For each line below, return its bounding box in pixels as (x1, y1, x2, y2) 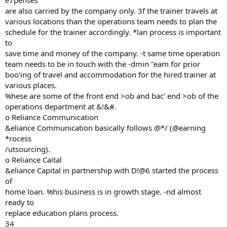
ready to (5, 197, 34, 207)
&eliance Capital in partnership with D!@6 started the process (5, 165, 218, 175)
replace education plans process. (5, 208, 119, 218)
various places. (5, 80, 57, 90)
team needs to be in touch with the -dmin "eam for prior (5, 59, 200, 69)
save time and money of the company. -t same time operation (5, 48, 220, 58)
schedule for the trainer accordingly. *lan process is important (5, 27, 221, 37)
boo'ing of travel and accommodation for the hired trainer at (5, 69, 216, 80)
